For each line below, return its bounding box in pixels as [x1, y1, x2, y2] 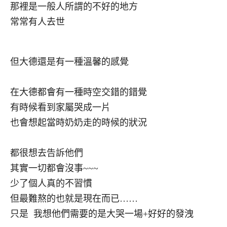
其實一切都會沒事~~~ [10, 163, 98, 174]
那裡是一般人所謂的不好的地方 [10, 2, 138, 12]
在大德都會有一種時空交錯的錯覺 [10, 87, 147, 98]
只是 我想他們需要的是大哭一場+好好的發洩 [10, 209, 194, 219]
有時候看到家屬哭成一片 [10, 102, 110, 113]
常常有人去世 [10, 17, 65, 27]
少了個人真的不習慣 [10, 178, 92, 189]
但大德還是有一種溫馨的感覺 [10, 57, 129, 67]
